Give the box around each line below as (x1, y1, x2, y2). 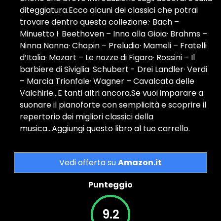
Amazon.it (118, 157, 162, 168)
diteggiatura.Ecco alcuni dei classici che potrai (20, 4, 198, 16)
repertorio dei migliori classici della (20, 111, 153, 122)
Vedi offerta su (59, 157, 118, 168)
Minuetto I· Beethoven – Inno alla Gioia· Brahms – (20, 28, 207, 39)
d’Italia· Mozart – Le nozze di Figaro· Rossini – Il (20, 52, 195, 63)
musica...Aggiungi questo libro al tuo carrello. (20, 123, 190, 134)
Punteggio (88, 179, 133, 190)
